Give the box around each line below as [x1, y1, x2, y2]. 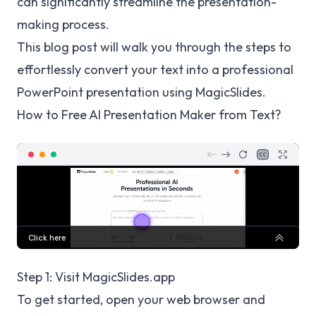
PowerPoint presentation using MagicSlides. [17, 84, 266, 100]
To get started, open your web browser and [17, 291, 265, 308]
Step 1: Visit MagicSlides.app [17, 269, 175, 285]
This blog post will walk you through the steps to [17, 39, 291, 55]
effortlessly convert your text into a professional [17, 61, 293, 78]
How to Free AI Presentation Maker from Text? [17, 107, 281, 123]
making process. [17, 16, 109, 32]
